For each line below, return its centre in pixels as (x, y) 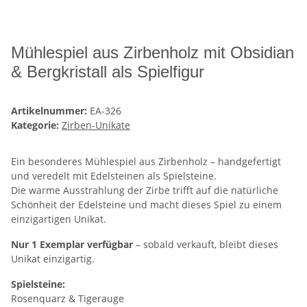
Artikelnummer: (50, 110)
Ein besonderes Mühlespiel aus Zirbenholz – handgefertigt (146, 161)
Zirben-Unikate (96, 125)
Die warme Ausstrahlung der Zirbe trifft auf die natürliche (145, 190)
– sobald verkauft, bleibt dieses (206, 244)
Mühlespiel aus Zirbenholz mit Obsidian (152, 52)
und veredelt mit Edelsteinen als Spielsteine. (114, 175)
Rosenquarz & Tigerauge (67, 298)
